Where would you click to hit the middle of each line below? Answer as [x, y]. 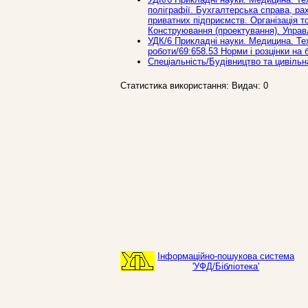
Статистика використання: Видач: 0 [194, 85]
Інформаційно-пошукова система [226, 256]
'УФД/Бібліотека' [226, 266]
